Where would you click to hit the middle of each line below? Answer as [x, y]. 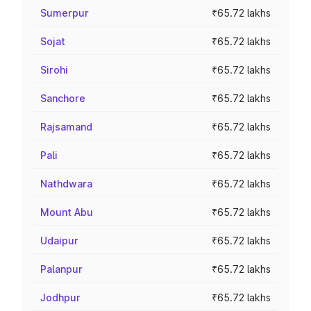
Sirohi [54, 70]
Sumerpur [65, 13]
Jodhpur [60, 297]
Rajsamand [66, 127]
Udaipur [59, 241]
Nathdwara [66, 184]
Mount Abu [67, 212]
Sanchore [63, 98]
